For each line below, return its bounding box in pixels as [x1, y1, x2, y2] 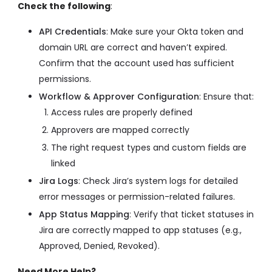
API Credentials [39, 25, 106, 38]
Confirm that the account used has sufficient [39, 57, 234, 70]
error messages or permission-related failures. [39, 191, 235, 203]
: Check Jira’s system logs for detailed [78, 175, 238, 188]
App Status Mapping [39, 208, 129, 221]
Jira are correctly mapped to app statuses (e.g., [39, 224, 242, 237]
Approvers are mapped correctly [51, 124, 189, 137]
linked [51, 157, 75, 170]
